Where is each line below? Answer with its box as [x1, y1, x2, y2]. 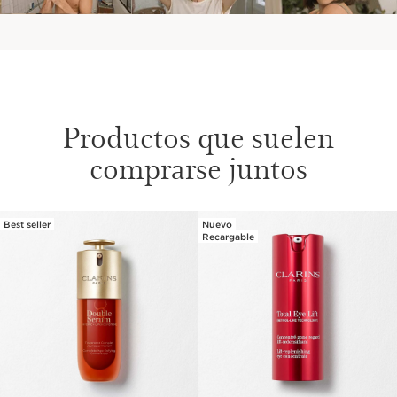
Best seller [4, 219, 51, 230]
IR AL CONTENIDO [43, 226, 142, 239]
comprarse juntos [90, 147, 307, 188]
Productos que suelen [63, 116, 334, 157]
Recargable [202, 231, 254, 243]
